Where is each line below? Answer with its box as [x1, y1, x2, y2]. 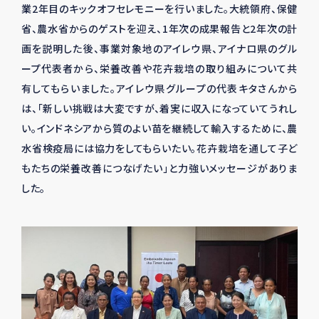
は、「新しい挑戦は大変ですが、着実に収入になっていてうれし [21, 101, 298, 116]
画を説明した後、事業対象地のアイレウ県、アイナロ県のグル [21, 41, 298, 56]
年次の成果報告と [168, 21, 251, 36]
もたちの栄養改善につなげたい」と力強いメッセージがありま [21, 161, 298, 176]
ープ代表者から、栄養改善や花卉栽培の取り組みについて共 [21, 61, 298, 76]
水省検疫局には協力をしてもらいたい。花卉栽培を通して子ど [21, 141, 298, 156]
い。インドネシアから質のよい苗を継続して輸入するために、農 [21, 121, 298, 136]
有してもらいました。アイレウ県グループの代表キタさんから [21, 81, 298, 96]
